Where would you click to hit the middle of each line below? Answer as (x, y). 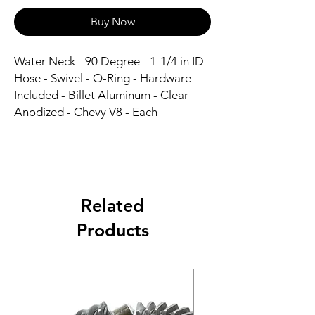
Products (112, 230)
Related (112, 205)
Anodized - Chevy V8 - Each (86, 112)
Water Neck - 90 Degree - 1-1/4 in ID (109, 61)
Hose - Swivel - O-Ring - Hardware (103, 78)
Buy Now (112, 21)
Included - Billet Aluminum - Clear (101, 95)
